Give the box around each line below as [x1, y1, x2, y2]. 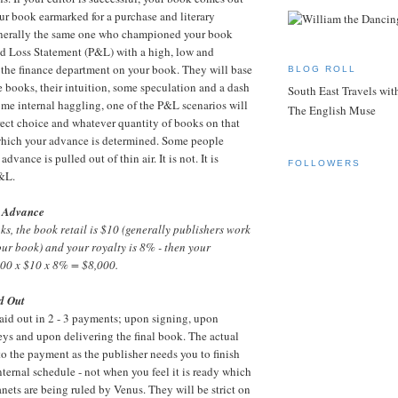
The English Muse [288, 101, 376, 118]
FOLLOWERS [288, 158, 362, 169]
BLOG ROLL [288, 64, 357, 75]
